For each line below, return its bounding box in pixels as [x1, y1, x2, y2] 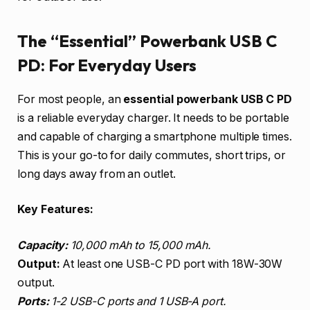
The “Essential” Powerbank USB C [17, 30, 277, 51]
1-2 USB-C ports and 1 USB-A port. [48, 294, 226, 308]
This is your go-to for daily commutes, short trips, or [17, 148, 286, 162]
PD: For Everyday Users [17, 54, 197, 75]
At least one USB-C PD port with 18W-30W [60, 257, 283, 271]
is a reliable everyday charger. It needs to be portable [17, 111, 289, 125]
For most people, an [17, 92, 124, 106]
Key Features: [17, 203, 93, 217]
